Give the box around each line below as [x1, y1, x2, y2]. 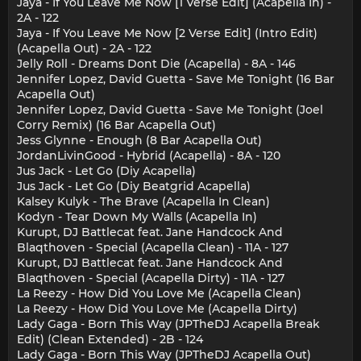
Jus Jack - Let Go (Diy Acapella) [17, 163, 196, 178]
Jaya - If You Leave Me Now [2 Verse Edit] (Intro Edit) [17, 25, 317, 40]
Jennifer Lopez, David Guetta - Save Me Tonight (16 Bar [17, 71, 334, 86]
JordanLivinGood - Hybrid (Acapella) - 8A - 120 [17, 147, 280, 163]
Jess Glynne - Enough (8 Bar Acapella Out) [17, 132, 262, 147]
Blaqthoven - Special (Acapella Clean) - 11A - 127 [17, 239, 288, 255]
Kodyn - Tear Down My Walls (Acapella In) [17, 209, 257, 224]
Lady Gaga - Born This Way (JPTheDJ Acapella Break [17, 316, 320, 331]
